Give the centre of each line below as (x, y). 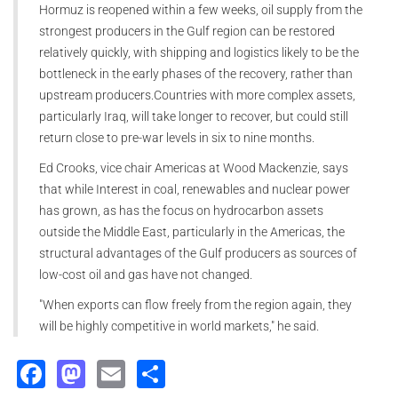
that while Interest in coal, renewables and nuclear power (195, 189)
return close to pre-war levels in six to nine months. (177, 137)
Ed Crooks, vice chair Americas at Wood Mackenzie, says (194, 167)
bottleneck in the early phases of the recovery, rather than (196, 73)
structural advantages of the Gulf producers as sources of (198, 253)
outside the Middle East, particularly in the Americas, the (192, 231)
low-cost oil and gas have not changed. (146, 274)
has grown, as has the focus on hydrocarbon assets (181, 210)
